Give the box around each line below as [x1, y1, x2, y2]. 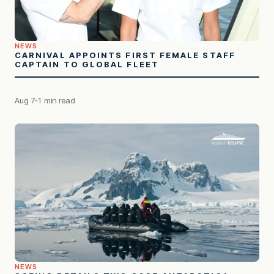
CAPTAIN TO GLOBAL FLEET [15, 59, 159, 70]
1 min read [37, 95, 75, 106]
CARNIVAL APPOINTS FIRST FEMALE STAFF [15, 50, 235, 61]
